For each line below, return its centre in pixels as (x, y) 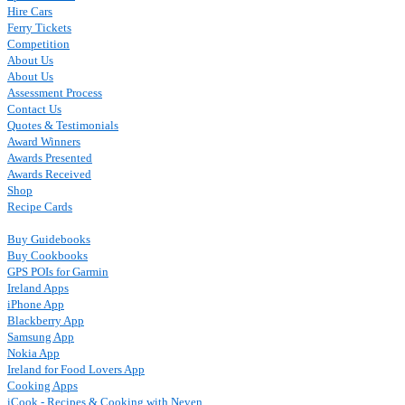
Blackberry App (46, 320)
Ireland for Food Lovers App (76, 369)
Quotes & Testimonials (63, 125)
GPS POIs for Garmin (58, 272)
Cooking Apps (42, 386)
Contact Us (34, 109)
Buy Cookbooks (47, 255)
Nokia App (33, 353)
